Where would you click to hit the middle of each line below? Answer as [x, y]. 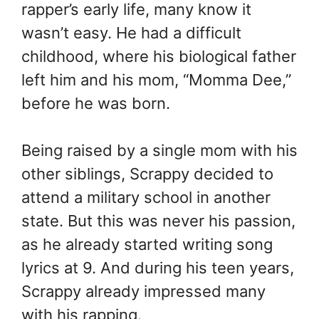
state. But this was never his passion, [158, 221]
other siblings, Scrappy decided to [147, 174]
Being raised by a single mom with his [159, 151]
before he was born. [96, 104]
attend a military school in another [146, 198]
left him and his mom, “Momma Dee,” [156, 80]
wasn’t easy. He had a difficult [131, 33]
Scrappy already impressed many [143, 292]
